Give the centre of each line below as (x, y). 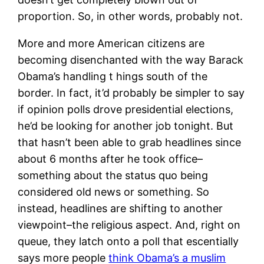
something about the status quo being (113, 176)
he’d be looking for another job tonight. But (126, 126)
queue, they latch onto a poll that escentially (128, 242)
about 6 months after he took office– (110, 159)
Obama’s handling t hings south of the (113, 77)
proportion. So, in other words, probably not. (131, 16)
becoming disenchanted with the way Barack (131, 60)
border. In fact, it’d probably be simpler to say (131, 93)
